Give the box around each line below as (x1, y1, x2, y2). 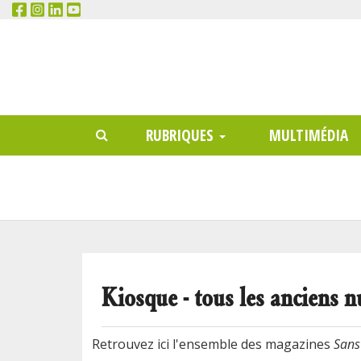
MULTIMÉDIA (269, 123, 348, 146)
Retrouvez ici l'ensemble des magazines (92, 334, 334, 353)
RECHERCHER (163, 113, 236, 135)
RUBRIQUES (146, 123, 218, 146)
